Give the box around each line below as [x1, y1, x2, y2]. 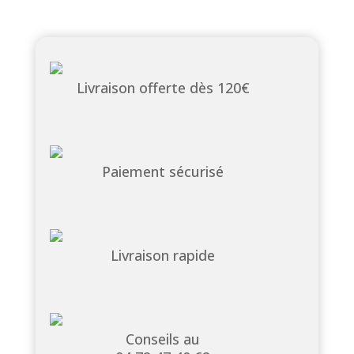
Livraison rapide [111, 246, 216, 265]
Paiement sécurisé [102, 162, 224, 182]
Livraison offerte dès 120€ [76, 78, 250, 98]
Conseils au [126, 330, 201, 349]
